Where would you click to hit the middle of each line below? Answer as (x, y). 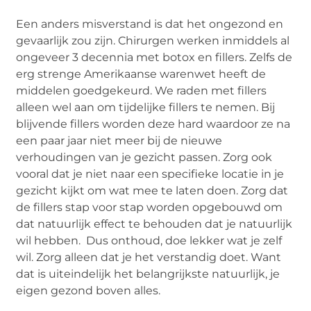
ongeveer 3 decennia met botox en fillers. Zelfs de (154, 58)
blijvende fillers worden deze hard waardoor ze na (153, 124)
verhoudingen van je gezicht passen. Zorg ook (144, 158)
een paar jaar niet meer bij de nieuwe (119, 141)
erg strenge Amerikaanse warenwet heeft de (141, 74)
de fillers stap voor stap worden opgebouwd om (150, 208)
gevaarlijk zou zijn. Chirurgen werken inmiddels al (153, 41)
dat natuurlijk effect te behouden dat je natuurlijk (154, 224)
